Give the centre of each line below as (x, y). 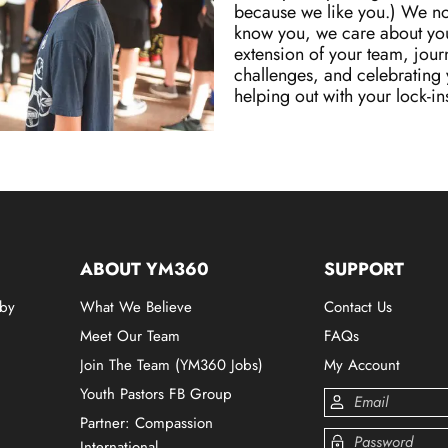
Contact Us (358, 306)
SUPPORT (364, 268)
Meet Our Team (130, 335)
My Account (362, 364)
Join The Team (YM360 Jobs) (172, 364)
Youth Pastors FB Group (156, 393)
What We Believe (136, 306)
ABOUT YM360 (145, 268)
